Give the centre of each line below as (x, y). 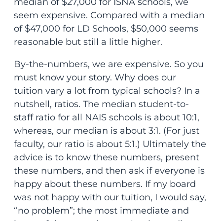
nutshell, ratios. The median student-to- (101, 104)
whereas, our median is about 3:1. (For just (106, 131)
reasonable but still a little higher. (89, 42)
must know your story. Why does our (95, 78)
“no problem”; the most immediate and (101, 211)
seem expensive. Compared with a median (109, 16)
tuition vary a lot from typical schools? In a (107, 91)
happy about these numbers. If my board (105, 184)
